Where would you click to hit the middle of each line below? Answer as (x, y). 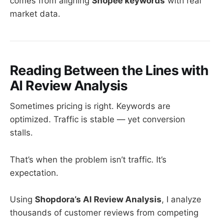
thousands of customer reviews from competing (104, 212)
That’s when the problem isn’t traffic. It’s (88, 159)
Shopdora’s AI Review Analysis (98, 199)
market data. (35, 14)
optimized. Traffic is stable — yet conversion (97, 120)
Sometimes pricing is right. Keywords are (90, 106)
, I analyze (181, 199)
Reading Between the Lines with (109, 70)
